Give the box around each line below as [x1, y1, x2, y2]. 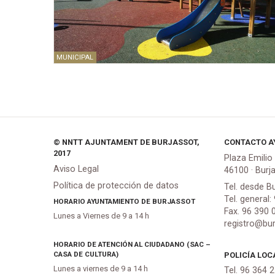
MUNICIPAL [56, 53, 94, 61]
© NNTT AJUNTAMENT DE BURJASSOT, [53, 137, 199, 147]
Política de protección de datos [53, 180, 179, 191]
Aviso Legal [53, 163, 99, 174]
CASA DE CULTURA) [53, 249, 118, 258]
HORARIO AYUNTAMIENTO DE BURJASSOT [53, 196, 195, 206]
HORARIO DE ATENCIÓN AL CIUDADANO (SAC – [53, 239, 211, 249]
